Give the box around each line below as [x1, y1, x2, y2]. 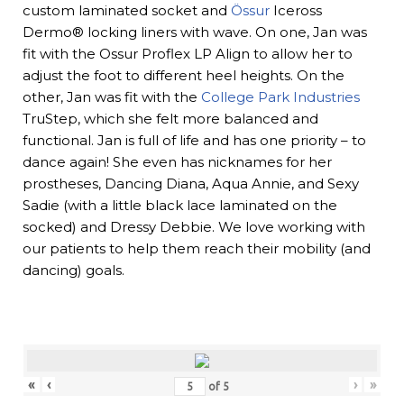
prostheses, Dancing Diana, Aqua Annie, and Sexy [23, 174, 359, 192]
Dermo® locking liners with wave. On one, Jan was [23, 23, 367, 41]
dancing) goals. [23, 261, 124, 279]
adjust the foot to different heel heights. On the [23, 66, 344, 84]
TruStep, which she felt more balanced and [23, 109, 318, 127]
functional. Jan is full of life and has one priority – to [23, 131, 366, 149]
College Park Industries [201, 87, 360, 106]
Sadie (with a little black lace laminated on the [23, 196, 337, 214]
